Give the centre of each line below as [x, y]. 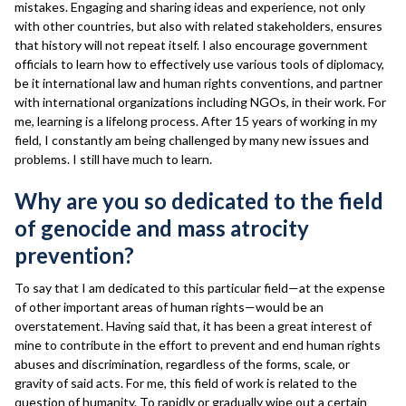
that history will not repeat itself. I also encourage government [191, 45]
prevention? [74, 255]
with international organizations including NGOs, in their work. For [200, 102]
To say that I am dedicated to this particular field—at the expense [200, 288]
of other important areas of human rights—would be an [169, 307]
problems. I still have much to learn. [113, 159]
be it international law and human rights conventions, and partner [198, 83]
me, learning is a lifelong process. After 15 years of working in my [196, 121]
